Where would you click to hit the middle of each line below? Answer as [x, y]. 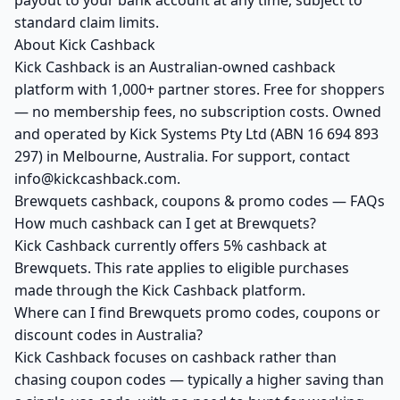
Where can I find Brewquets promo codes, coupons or [197, 312]
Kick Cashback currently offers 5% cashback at [171, 246]
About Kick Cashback [85, 45]
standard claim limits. [87, 22]
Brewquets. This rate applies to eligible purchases [182, 268]
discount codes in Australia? [108, 335]
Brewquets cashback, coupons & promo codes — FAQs [200, 201]
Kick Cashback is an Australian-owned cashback [175, 67]
